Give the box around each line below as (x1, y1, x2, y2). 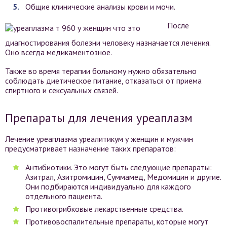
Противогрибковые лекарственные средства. (25, 204, 183, 214)
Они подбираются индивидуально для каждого (25, 181, 191, 192)
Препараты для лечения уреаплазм (5, 110, 193, 126)
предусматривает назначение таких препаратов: (5, 143, 176, 154)
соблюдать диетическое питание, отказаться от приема (5, 75, 202, 86)
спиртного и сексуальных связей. (5, 85, 118, 95)
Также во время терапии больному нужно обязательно (5, 66, 197, 76)
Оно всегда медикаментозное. (5, 47, 112, 57)
